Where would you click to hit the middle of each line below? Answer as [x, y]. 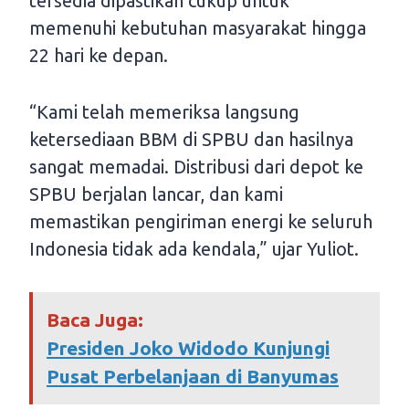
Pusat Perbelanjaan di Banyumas [193, 377]
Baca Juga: [95, 320]
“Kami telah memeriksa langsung [164, 112]
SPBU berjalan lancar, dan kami [156, 194]
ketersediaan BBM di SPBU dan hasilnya [191, 140]
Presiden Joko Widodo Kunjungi [188, 348]
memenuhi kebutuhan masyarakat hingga [198, 28]
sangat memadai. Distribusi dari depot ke [196, 167]
